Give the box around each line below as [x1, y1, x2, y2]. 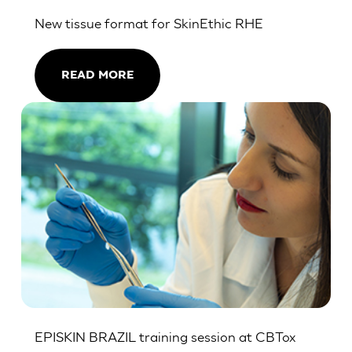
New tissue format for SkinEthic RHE [34, 15, 263, 31]
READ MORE [60, 69, 134, 82]
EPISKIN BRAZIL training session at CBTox [34, 329, 296, 345]
